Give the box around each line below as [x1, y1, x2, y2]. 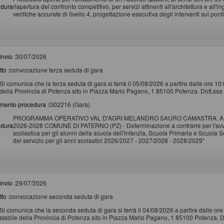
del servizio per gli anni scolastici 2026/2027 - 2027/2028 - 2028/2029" [13, 135, 204, 144]
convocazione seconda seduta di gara [9, 191, 113, 200]
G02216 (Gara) [49, 99, 90, 108]
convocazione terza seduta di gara [9, 65, 103, 74]
